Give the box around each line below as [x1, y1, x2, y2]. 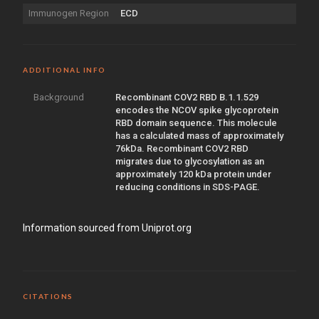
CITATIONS [23, 291, 73, 300]
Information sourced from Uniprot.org [23, 221, 192, 234]
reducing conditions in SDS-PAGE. [115, 181, 260, 192]
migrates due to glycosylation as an [115, 155, 264, 167]
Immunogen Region [28, 7, 109, 19]
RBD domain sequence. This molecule [115, 117, 277, 128]
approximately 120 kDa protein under [115, 168, 271, 179]
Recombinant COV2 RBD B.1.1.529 [115, 91, 258, 103]
